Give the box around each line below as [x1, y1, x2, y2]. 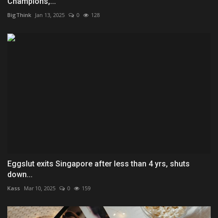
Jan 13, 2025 [35, 11, 65, 18]
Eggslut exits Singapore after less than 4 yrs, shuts [7, 159, 190, 169]
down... [7, 170, 33, 180]
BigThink [7, 11, 31, 18]
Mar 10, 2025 [24, 184, 55, 192]
